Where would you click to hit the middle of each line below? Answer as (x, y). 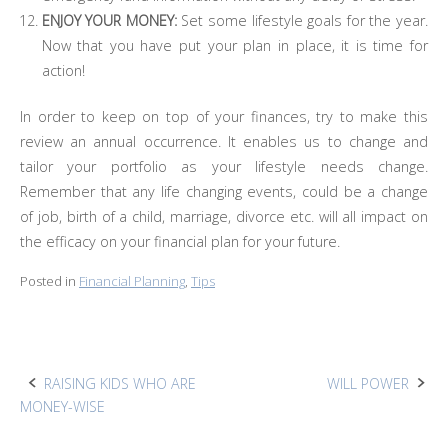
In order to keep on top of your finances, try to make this (224, 117)
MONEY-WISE (62, 407)
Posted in (49, 281)
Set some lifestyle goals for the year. (305, 20)
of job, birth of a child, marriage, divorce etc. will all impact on (224, 217)
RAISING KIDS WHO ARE (120, 384)
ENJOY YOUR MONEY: (111, 20)
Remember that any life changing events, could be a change (224, 192)
